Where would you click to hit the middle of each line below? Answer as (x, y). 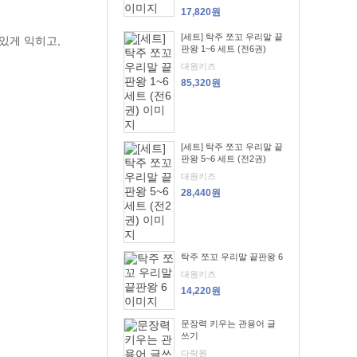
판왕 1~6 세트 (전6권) (224, 49)
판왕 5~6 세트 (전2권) (224, 159)
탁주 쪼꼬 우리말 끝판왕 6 (232, 257)
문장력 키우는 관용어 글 (228, 324)
